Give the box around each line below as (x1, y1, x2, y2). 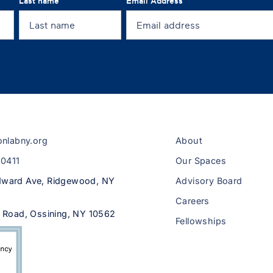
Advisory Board (175, 175, 243, 186)
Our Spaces (175, 155, 226, 166)
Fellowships (175, 216, 227, 227)
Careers (175, 196, 210, 207)
